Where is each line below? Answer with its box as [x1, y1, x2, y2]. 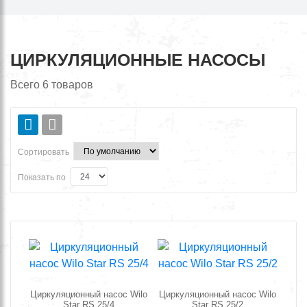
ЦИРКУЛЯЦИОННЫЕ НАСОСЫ [10, 50, 265, 69]
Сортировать [18, 147, 69, 157]
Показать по [18, 173, 66, 182]
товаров [49, 79, 93, 90]
